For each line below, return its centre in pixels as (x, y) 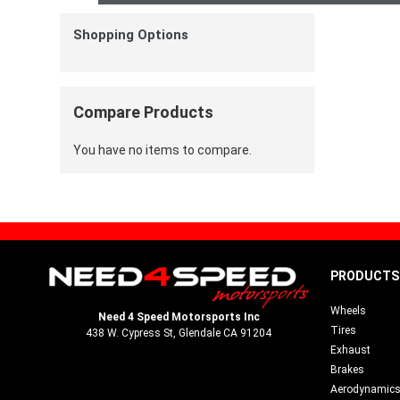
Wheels (348, 311)
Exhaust (350, 350)
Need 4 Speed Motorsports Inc (179, 317)
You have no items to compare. (162, 150)
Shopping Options (131, 35)
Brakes (347, 370)
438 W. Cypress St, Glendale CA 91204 (179, 333)
